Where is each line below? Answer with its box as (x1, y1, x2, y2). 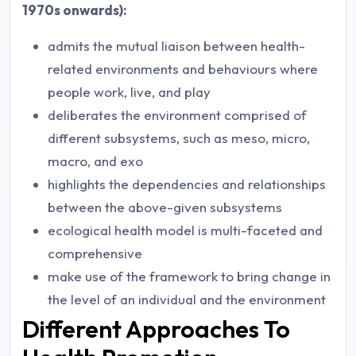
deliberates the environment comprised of (48, 106, 307, 123)
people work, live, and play (48, 83, 211, 100)
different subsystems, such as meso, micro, (48, 130, 310, 146)
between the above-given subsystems (48, 199, 282, 215)
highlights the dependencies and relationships (48, 176, 326, 192)
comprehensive (48, 245, 142, 261)
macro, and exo (48, 153, 143, 169)
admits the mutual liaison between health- (48, 37, 305, 54)
